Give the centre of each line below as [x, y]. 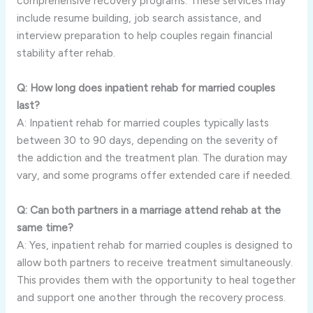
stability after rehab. [66, 53]
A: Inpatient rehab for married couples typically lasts [143, 122]
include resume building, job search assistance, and [139, 18]
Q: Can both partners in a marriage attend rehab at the [148, 210]
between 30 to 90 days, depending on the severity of [147, 140]
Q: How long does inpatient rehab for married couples [146, 87]
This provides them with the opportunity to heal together [156, 279]
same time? [45, 227]
